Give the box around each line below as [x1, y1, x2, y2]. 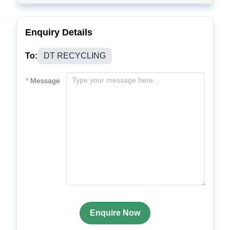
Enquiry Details [25, 27, 92, 37]
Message [30, 76, 60, 85]
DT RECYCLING [44, 51, 106, 60]
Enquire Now [90, 208, 140, 217]
